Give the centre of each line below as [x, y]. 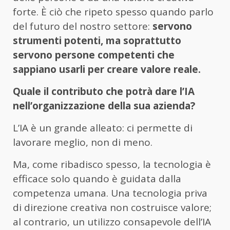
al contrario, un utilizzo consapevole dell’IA [112, 222]
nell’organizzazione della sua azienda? [104, 106]
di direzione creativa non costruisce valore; [112, 208]
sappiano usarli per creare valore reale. [107, 70]
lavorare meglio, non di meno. [83, 142]
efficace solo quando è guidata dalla [97, 179]
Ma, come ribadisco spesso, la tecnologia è [112, 165]
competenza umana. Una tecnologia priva [110, 193]
